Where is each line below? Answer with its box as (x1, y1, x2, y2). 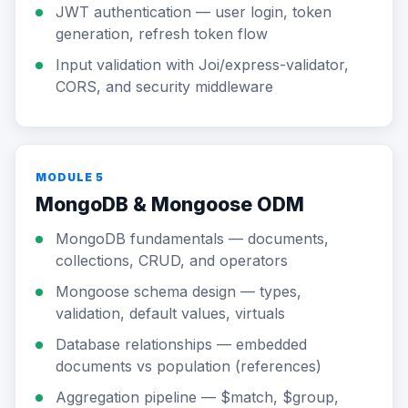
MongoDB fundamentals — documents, (56, 229, 329, 248)
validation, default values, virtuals (56, 304, 285, 322)
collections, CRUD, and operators (56, 251, 288, 270)
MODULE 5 (36, 170, 104, 184)
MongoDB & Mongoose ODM (36, 193, 304, 216)
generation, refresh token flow (56, 25, 268, 43)
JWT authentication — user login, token (56, 3, 331, 21)
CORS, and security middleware (56, 77, 273, 96)
